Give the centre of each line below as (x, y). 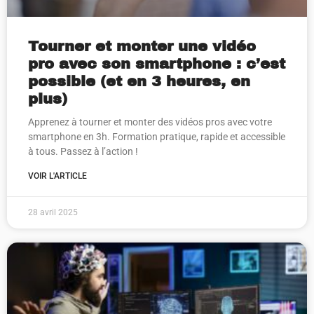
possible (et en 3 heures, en (139, 81)
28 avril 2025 (53, 212)
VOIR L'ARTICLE (57, 176)
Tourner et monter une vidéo (142, 46)
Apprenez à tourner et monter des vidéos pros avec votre (150, 122)
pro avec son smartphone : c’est (157, 64)
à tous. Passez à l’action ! (83, 151)
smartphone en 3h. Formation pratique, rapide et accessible (157, 137)
